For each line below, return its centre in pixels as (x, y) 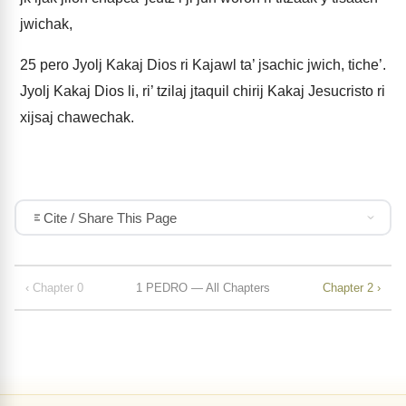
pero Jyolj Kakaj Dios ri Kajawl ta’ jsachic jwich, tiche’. (211, 65)
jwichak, (46, 24)
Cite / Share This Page (110, 217)
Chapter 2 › (352, 287)
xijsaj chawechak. (77, 117)
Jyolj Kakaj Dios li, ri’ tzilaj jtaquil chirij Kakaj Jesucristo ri (203, 91)
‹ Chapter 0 (54, 287)
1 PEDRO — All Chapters (203, 287)
